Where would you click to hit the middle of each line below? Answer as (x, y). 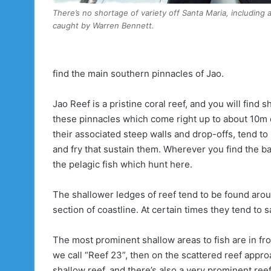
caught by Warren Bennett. (103, 25)
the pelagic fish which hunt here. (122, 164)
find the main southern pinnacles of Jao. (138, 73)
